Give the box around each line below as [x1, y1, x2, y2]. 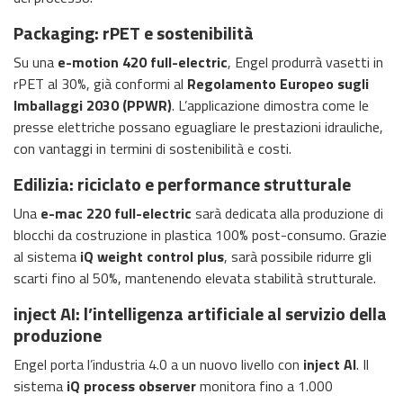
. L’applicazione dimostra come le [172, 94, 369, 116]
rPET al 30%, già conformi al [13, 72, 187, 94]
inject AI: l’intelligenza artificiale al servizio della [13, 299, 387, 327]
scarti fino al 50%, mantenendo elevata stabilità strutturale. [13, 266, 376, 289]
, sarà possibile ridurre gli [224, 245, 372, 267]
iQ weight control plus [80, 245, 224, 267]
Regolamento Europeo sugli [187, 72, 369, 94]
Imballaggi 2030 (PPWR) [13, 94, 172, 116]
